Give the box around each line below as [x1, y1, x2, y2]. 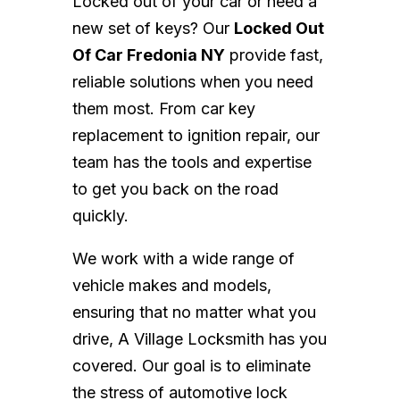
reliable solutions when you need [71, 72, 313, 92]
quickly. [71, 206, 129, 226]
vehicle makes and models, [71, 276, 271, 296]
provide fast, [224, 46, 323, 65]
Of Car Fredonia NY [71, 46, 225, 65]
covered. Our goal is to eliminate [71, 356, 311, 376]
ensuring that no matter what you [71, 303, 316, 322]
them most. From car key [71, 99, 255, 119]
